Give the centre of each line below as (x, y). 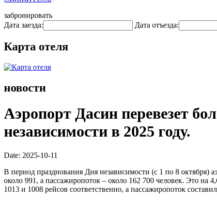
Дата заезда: (23, 25)
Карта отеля (36, 46)
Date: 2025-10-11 (31, 155)
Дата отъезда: (157, 25)
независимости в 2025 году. (97, 132)
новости (25, 87)
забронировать (28, 15)
